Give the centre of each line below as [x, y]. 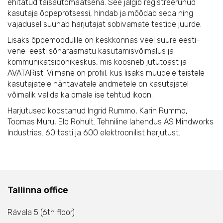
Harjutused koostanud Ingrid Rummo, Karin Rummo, [98, 111]
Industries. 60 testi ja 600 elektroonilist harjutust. [94, 133]
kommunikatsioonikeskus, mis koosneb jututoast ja [97, 62]
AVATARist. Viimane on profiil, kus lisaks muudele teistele [106, 73]
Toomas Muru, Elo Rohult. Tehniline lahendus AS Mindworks [111, 122]
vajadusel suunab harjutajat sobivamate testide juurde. [105, 24]
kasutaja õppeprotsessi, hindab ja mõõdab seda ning [100, 13]
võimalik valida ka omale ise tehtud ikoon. [80, 95]
